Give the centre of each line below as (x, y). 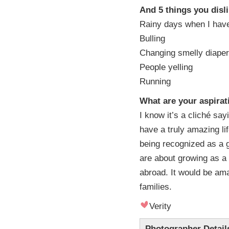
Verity (160, 206)
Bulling (152, 38)
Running (155, 81)
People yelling (166, 67)
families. (156, 187)
